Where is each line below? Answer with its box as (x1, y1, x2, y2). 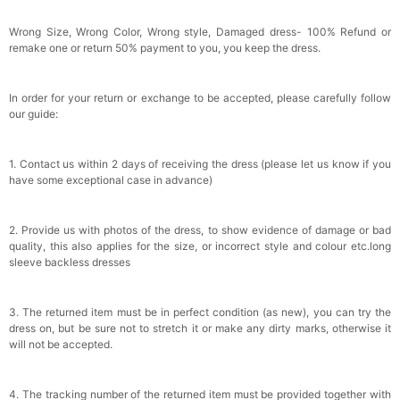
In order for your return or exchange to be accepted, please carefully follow (9, 91, 391, 104)
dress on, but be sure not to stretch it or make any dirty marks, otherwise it (9, 321, 391, 335)
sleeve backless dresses (9, 255, 130, 269)
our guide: (9, 107, 58, 121)
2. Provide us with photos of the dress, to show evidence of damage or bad (9, 223, 391, 237)
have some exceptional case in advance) (9, 173, 212, 187)
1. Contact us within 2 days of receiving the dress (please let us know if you (9, 157, 391, 171)
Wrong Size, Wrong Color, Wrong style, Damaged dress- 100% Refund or (9, 25, 391, 38)
